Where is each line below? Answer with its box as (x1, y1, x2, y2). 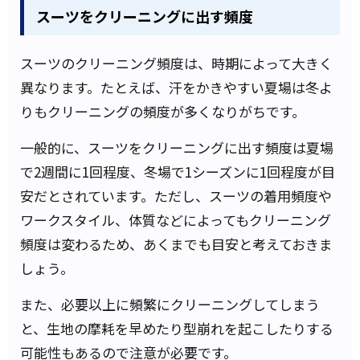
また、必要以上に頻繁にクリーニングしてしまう (20, 293, 320, 314)
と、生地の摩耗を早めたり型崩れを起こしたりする (20, 317, 333, 338)
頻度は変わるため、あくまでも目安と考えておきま (20, 233, 333, 254)
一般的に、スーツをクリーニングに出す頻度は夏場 (20, 137, 333, 157)
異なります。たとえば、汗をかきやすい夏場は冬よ (20, 76, 333, 97)
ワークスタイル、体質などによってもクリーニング (20, 209, 331, 230)
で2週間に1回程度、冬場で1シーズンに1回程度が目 (20, 161, 335, 182)
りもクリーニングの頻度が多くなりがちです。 (20, 100, 305, 121)
